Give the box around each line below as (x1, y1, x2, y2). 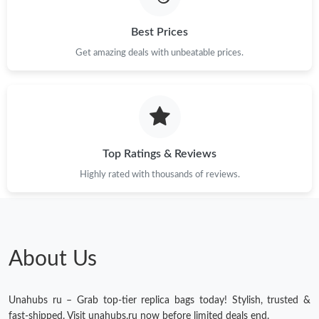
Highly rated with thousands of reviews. (79, 170, 240, 179)
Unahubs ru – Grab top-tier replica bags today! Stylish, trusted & (9, 296, 310, 306)
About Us (9, 249, 97, 271)
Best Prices (131, 26, 188, 38)
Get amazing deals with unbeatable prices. (75, 48, 244, 57)
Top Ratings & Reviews (103, 148, 216, 160)
